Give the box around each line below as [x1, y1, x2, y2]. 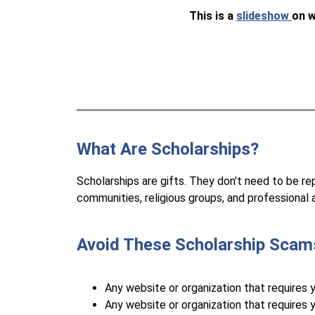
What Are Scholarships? [77, 139, 259, 159]
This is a [188, 9, 236, 22]
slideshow [236, 9, 292, 22]
